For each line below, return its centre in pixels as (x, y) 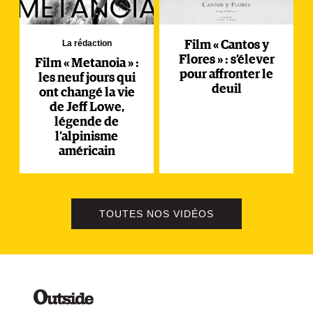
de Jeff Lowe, (87, 107)
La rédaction (87, 43)
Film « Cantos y (226, 45)
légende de (87, 122)
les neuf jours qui (87, 78)
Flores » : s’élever (226, 60)
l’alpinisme (87, 137)
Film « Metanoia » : (87, 63)
